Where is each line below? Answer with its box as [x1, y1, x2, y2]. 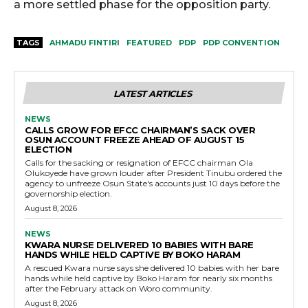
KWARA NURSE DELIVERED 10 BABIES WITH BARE [25, 239, 254, 250]
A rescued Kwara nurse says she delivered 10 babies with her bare [25, 262, 279, 273]
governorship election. [25, 188, 112, 199]
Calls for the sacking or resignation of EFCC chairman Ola [25, 157, 253, 168]
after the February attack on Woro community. [25, 283, 212, 294]
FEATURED [126, 37, 172, 47]
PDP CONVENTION [203, 37, 280, 47]
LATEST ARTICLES [113, 87, 192, 99]
